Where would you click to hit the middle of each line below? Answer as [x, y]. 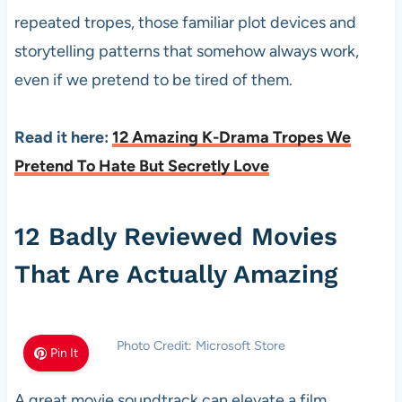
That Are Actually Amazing [175, 274]
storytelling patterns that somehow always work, [186, 51]
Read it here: [63, 137]
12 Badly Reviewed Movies [175, 236]
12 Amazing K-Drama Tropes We [231, 137]
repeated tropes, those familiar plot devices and [185, 22]
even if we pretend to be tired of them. [153, 80]
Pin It [65, 353]
